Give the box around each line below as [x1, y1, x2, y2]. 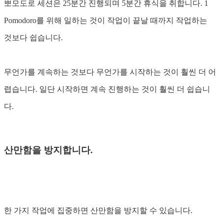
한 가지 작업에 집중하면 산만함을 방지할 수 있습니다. [4, 206, 192, 215]
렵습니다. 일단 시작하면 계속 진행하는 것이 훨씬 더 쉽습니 [4, 85, 210, 94]
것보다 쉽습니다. [4, 33, 63, 42]
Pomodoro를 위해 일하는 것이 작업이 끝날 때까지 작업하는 [4, 16, 207, 25]
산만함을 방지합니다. [4, 144, 93, 155]
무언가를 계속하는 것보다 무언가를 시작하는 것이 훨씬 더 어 [4, 68, 216, 77]
